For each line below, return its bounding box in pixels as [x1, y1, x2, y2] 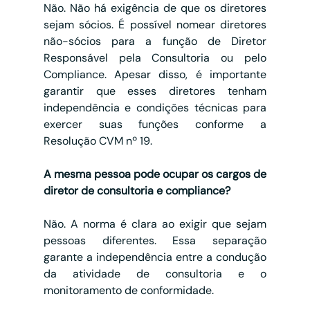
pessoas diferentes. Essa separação [43, 233, 267, 248]
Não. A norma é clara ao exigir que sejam [43, 217, 267, 232]
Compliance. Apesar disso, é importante [43, 67, 267, 82]
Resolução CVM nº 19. [43, 134, 152, 149]
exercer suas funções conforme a [43, 117, 267, 132]
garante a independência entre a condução [43, 250, 267, 265]
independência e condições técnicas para [43, 100, 267, 116]
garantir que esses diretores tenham [43, 84, 267, 99]
